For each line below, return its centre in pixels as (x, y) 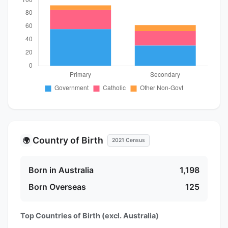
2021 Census (129, 140)
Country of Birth (68, 140)
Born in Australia (61, 170)
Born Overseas (57, 187)
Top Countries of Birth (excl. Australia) (90, 215)
